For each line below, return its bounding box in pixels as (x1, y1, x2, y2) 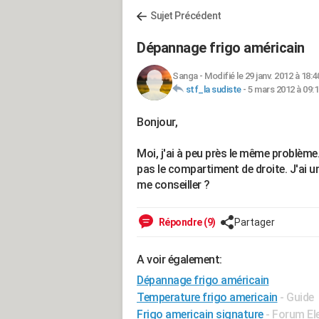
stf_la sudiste (185, 84, 241, 95)
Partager (234, 216, 275, 228)
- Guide (280, 291, 314, 304)
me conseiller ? (137, 178, 210, 192)
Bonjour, (137, 115, 177, 129)
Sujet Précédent (150, 10, 221, 21)
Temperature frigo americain (137, 291, 278, 304)
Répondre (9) (157, 216, 216, 228)
